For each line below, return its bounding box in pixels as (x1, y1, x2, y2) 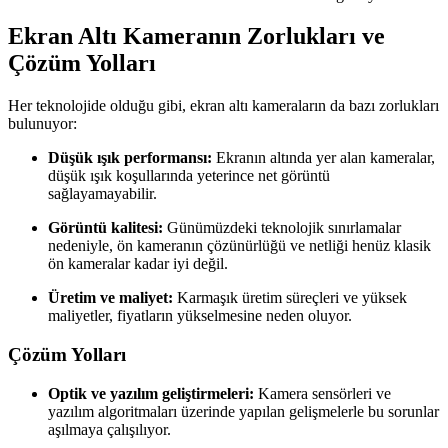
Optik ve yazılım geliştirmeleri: (48, 384, 254, 402)
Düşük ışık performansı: (48, 149, 212, 167)
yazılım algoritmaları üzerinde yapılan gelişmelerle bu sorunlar (48, 402, 439, 420)
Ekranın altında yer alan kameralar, (212, 149, 435, 167)
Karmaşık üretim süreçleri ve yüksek (173, 289, 407, 307)
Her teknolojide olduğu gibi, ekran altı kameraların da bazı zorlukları (8, 97, 439, 115)
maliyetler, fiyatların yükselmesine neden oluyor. (48, 307, 352, 325)
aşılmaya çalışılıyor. (48, 420, 171, 438)
